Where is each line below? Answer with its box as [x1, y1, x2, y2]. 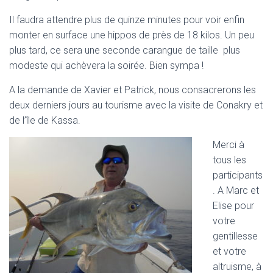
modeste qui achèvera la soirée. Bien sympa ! [9, 59, 204, 71]
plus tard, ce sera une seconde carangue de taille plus [9, 44, 240, 56]
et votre [213, 245, 246, 257]
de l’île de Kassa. [9, 114, 80, 126]
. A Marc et [213, 184, 259, 196]
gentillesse [213, 230, 258, 242]
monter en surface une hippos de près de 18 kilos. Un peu [9, 29, 254, 41]
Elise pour [213, 199, 254, 211]
